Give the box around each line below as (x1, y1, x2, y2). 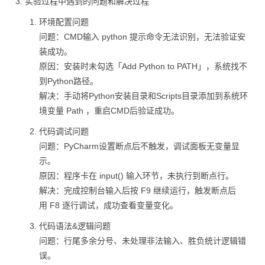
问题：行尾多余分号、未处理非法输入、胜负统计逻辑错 (39, 236, 246, 245)
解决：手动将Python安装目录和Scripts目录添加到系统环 (39, 91, 248, 101)
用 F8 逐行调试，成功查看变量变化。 (39, 201, 178, 210)
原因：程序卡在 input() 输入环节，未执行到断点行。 (39, 171, 234, 180)
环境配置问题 (39, 17, 89, 27)
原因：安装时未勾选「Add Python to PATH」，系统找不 (39, 62, 247, 71)
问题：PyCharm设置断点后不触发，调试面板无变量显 (39, 141, 240, 151)
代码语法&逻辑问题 (39, 221, 111, 231)
